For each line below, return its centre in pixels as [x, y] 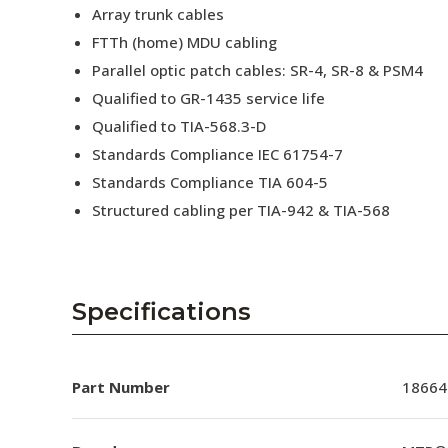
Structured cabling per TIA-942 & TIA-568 [241, 210]
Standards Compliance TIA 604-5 [210, 182]
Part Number [121, 386]
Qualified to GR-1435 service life [208, 98]
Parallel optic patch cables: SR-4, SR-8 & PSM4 [257, 70]
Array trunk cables [158, 14]
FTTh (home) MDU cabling [184, 42]
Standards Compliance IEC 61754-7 [217, 154]
